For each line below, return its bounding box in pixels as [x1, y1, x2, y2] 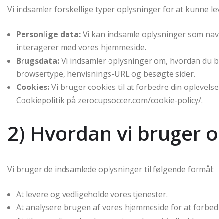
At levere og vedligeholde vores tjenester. [16, 189, 168, 199]
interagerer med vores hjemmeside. [16, 42, 146, 53]
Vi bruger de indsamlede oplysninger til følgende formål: [7, 164, 214, 175]
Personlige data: [16, 29, 81, 40]
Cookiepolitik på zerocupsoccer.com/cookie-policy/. [16, 95, 203, 106]
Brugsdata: [16, 55, 59, 66]
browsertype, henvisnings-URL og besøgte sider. [16, 68, 195, 79]
